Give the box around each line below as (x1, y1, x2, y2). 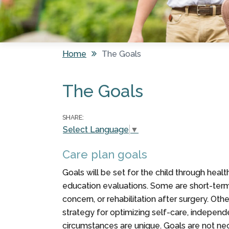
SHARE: (62, 113, 84, 121)
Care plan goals (62, 148, 147, 162)
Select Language (63, 125, 129, 135)
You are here (62, 64, 137, 79)
